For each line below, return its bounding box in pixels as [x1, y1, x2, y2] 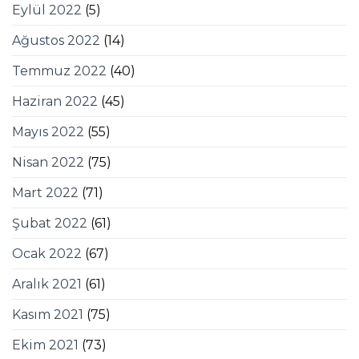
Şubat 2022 [12, 216, 87, 232]
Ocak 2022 [12, 246, 82, 262]
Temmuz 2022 [12, 63, 107, 79]
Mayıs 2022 [12, 124, 84, 140]
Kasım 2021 [12, 307, 83, 323]
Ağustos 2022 [12, 33, 100, 49]
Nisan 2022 [12, 155, 84, 171]
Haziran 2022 [12, 94, 98, 110]
